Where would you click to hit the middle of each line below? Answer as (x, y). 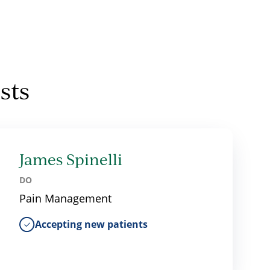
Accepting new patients (92, 224)
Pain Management (66, 198)
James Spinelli (71, 159)
